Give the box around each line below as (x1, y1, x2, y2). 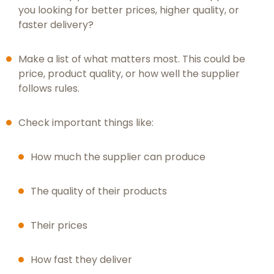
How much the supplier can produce (31, 150, 206, 165)
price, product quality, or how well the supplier (18, 67, 240, 81)
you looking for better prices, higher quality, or (18, 3, 239, 18)
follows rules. (18, 81, 80, 96)
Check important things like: (18, 116, 154, 130)
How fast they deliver (31, 253, 132, 267)
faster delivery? (18, 18, 94, 32)
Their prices (31, 218, 87, 233)
